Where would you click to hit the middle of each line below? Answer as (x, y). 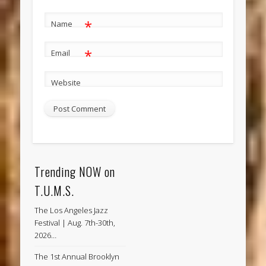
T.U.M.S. (55, 190)
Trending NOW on (75, 171)
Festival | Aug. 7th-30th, (75, 222)
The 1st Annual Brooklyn (77, 256)
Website (66, 83)
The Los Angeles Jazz (72, 210)
